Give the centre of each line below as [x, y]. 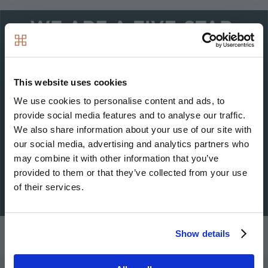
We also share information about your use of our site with [133, 130]
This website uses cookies [71, 82]
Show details [203, 233]
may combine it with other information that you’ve [116, 158]
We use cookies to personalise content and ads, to [119, 101]
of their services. [49, 187]
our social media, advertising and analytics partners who [131, 144]
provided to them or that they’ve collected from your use [130, 173]
